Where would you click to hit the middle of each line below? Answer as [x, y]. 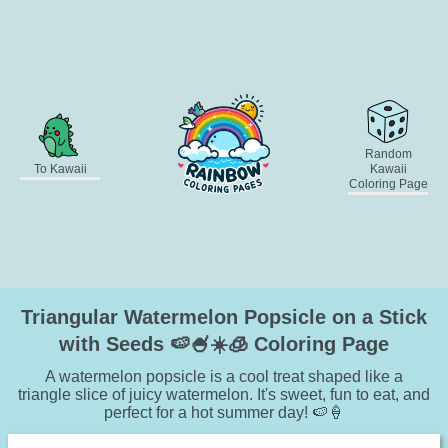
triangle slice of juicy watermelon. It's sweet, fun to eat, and [224, 395]
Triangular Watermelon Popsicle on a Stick [224, 317]
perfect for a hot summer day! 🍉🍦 [224, 413]
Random [388, 153]
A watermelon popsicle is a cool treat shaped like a [224, 377]
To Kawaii [60, 168]
